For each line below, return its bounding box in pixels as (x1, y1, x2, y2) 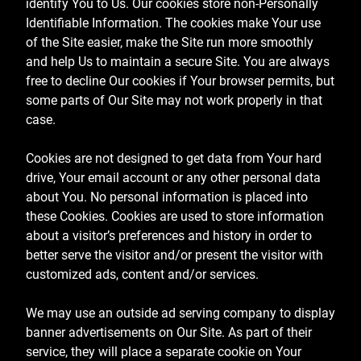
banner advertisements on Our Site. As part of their (26, 324, 312, 340)
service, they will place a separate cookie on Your (26, 343, 301, 359)
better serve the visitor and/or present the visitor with (26, 247, 323, 263)
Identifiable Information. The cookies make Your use (26, 15, 321, 31)
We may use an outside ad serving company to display (26, 305, 335, 321)
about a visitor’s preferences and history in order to (26, 227, 312, 243)
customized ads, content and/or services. (26, 266, 259, 282)
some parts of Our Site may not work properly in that (26, 92, 322, 108)
